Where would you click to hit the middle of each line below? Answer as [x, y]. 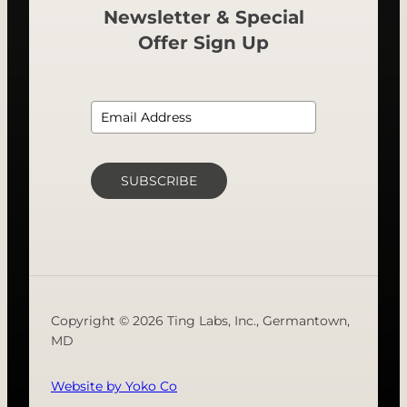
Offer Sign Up [203, 42]
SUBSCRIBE [159, 180]
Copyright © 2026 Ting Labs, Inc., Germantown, [200, 320]
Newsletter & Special [203, 17]
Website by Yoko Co [114, 386]
